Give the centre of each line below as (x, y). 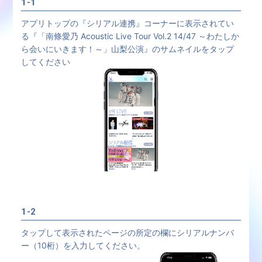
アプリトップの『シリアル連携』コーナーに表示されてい (127, 23)
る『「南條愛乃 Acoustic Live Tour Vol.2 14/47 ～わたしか (130, 36)
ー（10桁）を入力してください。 (83, 246)
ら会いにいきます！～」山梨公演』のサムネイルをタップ (127, 49)
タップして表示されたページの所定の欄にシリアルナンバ (127, 233)
